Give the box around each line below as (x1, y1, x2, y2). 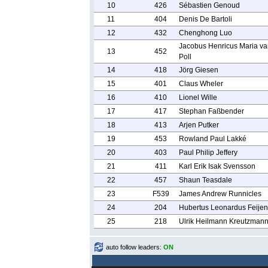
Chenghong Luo (178, 29, 232, 37)
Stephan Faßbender (178, 107, 244, 115)
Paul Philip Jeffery (178, 148, 237, 157)
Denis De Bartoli (178, 15, 232, 23)
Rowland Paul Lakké (178, 135, 246, 143)
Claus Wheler (178, 80, 223, 88)
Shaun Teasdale (178, 176, 232, 184)
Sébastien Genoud (178, 1, 240, 10)
